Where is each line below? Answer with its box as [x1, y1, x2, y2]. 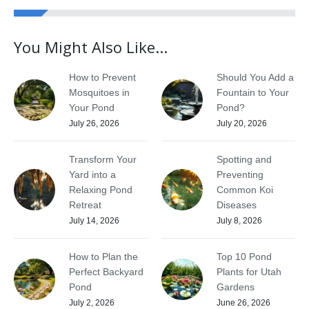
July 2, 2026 [69, 298, 114, 308]
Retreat [69, 199, 101, 210]
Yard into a [69, 169, 116, 180]
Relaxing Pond [69, 184, 132, 195]
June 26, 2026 [217, 298, 270, 308]
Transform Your [69, 154, 137, 165]
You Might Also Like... [14, 37, 168, 57]
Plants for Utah [217, 266, 281, 277]
